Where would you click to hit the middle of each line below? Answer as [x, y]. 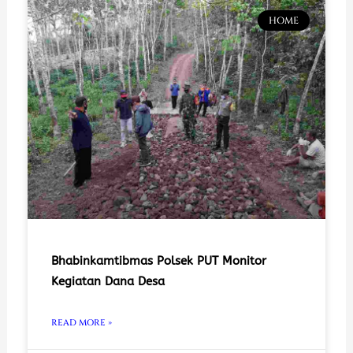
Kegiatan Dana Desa [108, 281]
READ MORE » [81, 322]
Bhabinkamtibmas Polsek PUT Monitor [158, 260]
